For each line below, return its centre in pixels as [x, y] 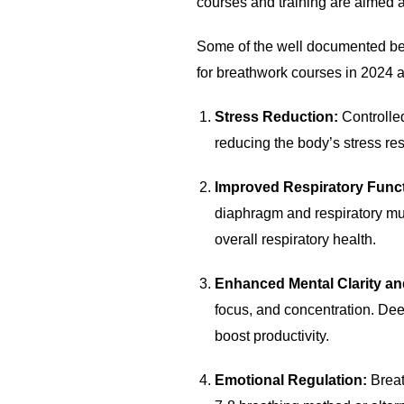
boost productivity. [272, 336]
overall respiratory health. [296, 240]
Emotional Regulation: [291, 381]
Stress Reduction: [277, 117]
